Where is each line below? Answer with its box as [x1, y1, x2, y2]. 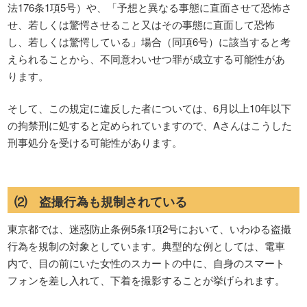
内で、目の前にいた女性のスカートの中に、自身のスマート [8, 255, 286, 270]
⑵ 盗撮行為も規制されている [14, 192, 188, 210]
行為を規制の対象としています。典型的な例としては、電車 [8, 238, 286, 253]
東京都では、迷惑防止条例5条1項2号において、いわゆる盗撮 [8, 221, 292, 236]
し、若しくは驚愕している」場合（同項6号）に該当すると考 [8, 34, 291, 49]
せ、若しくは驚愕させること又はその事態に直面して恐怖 [8, 16, 275, 32]
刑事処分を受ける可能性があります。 [8, 135, 183, 149]
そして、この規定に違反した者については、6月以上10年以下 [8, 101, 292, 115]
